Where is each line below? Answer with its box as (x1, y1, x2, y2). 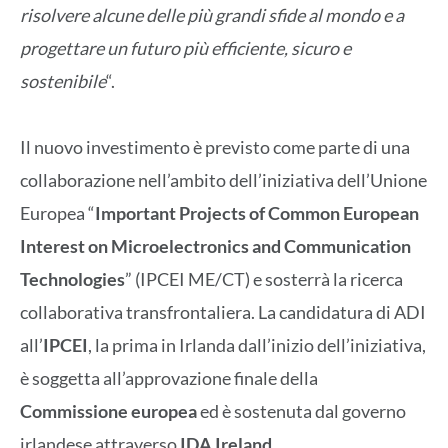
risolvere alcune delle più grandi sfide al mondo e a (20, 3, 404, 26)
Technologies (20, 268, 125, 291)
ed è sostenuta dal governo (197, 400, 406, 423)
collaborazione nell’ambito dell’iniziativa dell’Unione (20, 169, 427, 192)
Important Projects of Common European (95, 202, 419, 225)
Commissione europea (20, 400, 197, 423)
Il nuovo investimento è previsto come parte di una (20, 136, 410, 159)
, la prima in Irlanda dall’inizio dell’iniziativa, (88, 334, 426, 357)
